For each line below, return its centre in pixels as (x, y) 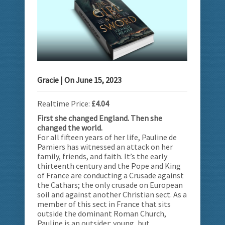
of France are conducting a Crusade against (110, 175)
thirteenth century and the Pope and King (109, 165)
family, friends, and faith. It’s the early (102, 156)
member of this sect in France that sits (104, 204)
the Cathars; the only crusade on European (110, 185)
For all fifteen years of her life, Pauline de (107, 137)
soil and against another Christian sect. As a (112, 194)
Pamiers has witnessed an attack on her (105, 146)
